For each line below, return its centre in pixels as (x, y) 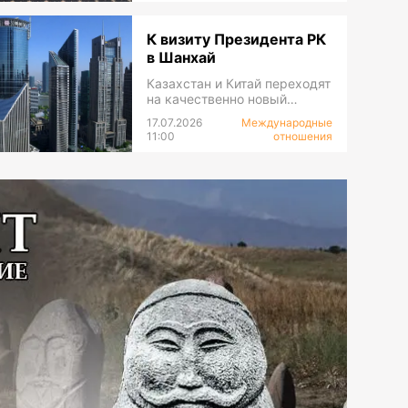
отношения (302, 137)
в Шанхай (181, 58)
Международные (286, 123)
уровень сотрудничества (224, 115)
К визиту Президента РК (236, 40)
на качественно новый (216, 99)
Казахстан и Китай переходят (238, 84)
